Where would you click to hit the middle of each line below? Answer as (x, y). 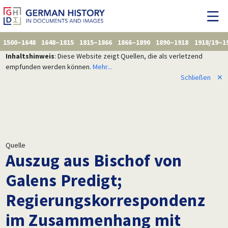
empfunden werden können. (49, 66)
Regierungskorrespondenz (105, 200)
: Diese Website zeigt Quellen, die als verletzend (128, 56)
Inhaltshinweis (30, 56)
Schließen (195, 77)
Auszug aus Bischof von (94, 160)
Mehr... (102, 66)
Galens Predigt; (64, 180)
